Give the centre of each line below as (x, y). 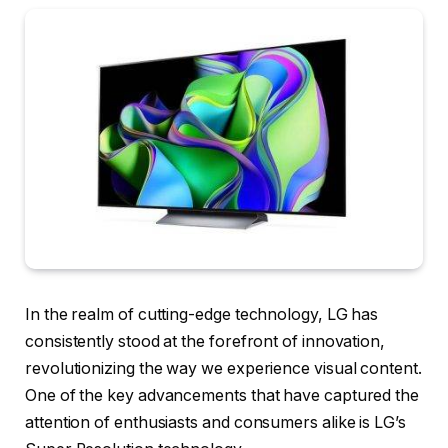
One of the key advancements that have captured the (222, 396)
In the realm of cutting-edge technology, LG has (202, 315)
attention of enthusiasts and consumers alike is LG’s (215, 423)
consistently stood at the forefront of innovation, (205, 342)
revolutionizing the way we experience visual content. (223, 369)
